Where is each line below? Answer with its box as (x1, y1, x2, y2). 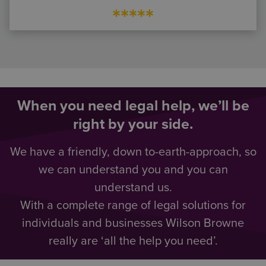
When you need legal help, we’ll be (17, 97, 249, 115)
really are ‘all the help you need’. (48, 234, 218, 248)
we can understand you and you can (38, 163, 228, 177)
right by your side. (73, 115, 193, 133)
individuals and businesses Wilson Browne (22, 216, 244, 230)
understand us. (94, 180, 172, 195)
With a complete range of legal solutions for (20, 198, 246, 213)
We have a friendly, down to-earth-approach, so (9, 145, 256, 159)
